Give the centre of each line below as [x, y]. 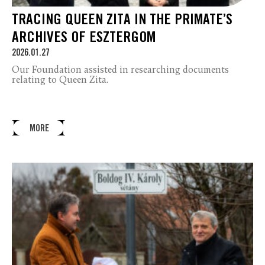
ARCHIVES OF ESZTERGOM [84, 38]
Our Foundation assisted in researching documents [120, 70]
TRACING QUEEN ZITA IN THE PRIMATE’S [122, 21]
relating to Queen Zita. [60, 80]
